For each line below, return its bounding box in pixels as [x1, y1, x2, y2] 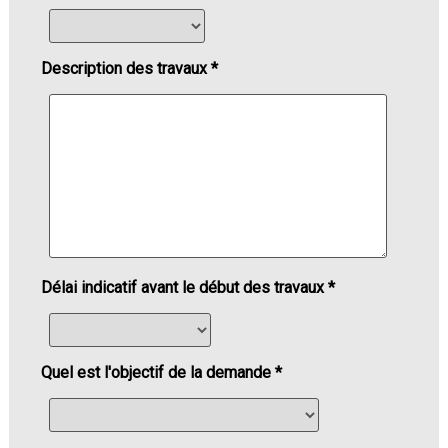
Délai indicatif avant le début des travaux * [40, 278, 335, 298]
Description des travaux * [40, 59, 218, 79]
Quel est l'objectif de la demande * [40, 363, 282, 383]
